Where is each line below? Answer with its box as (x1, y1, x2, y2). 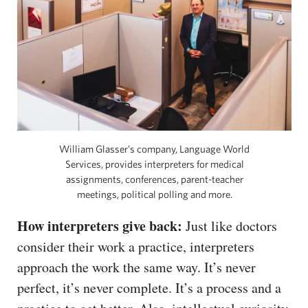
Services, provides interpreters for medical (65, 157, 244, 170)
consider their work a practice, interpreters (17, 236, 254, 256)
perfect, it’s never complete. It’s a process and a (17, 278, 281, 297)
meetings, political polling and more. (76, 188, 232, 200)
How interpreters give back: (17, 215, 182, 236)
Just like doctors (182, 216, 277, 235)
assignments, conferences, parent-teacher (65, 173, 243, 185)
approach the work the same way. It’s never (17, 257, 256, 276)
